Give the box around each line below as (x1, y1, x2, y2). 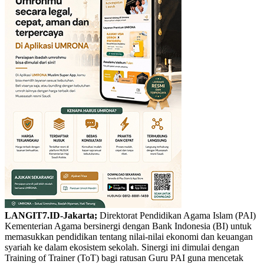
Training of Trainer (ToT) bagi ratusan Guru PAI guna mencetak (5, 252, 243, 263)
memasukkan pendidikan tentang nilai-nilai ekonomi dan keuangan (5, 231, 253, 242)
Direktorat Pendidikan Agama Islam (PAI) (97, 210, 256, 220)
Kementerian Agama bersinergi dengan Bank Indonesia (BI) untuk (5, 220, 252, 231)
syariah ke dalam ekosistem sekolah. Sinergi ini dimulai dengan (5, 242, 239, 252)
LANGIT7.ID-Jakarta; (5, 210, 97, 220)
